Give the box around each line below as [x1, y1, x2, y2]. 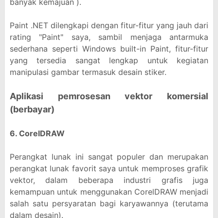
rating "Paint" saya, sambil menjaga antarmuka [10, 32, 208, 42]
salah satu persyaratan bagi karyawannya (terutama [10, 199, 208, 208]
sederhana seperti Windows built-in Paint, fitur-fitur [10, 44, 208, 54]
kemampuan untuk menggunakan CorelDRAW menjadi [10, 187, 208, 197]
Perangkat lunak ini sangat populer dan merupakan [10, 152, 208, 162]
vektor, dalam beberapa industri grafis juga [10, 175, 208, 185]
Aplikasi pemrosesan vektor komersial [10, 91, 208, 101]
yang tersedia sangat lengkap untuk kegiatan [10, 55, 208, 65]
